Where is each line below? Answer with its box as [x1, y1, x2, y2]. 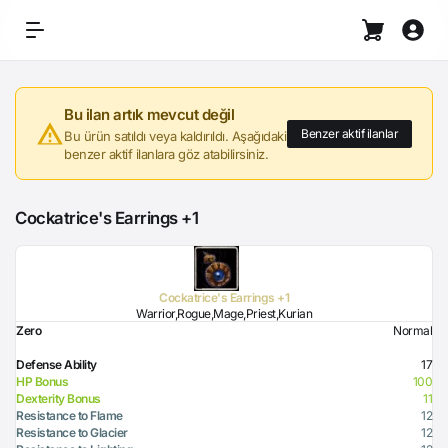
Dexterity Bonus [16, 391, 101, 406]
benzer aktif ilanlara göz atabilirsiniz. [64, 146, 268, 162]
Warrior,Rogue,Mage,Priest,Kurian [136, 306, 312, 321]
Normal [393, 323, 432, 338]
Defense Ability [16, 357, 97, 372]
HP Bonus [16, 374, 68, 389]
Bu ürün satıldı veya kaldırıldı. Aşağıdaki [64, 128, 286, 144]
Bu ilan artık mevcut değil [64, 105, 234, 124]
